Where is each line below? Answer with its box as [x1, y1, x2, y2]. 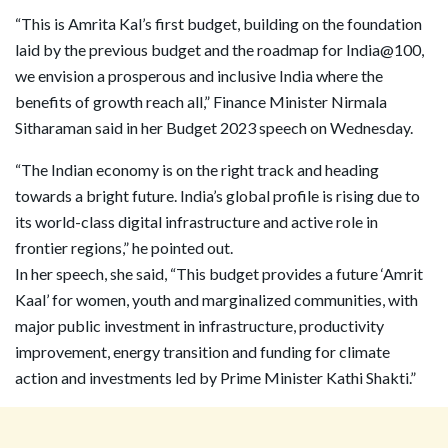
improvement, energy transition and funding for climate [15, 342, 390, 362]
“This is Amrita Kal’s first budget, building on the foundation [15, 14, 422, 34]
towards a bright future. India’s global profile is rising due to [15, 186, 420, 206]
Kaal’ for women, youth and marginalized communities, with [15, 290, 418, 310]
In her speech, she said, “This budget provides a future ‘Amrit [15, 264, 423, 284]
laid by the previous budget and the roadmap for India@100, [15, 40, 424, 60]
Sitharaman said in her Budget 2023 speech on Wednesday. [15, 118, 413, 138]
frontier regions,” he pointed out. [15, 238, 233, 258]
